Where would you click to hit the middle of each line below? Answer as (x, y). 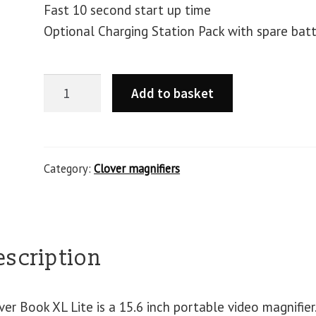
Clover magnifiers (137, 169)
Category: (69, 169)
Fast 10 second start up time (128, 10)
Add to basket (173, 93)
